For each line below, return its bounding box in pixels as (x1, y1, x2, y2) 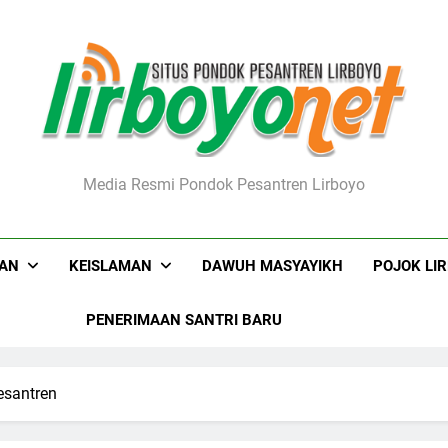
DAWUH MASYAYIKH (202, 257, 344, 276)
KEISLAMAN (69, 257, 153, 276)
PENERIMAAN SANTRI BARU (86, 311, 283, 330)
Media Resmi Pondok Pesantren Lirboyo (83, 175, 365, 195)
